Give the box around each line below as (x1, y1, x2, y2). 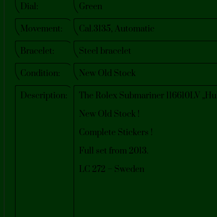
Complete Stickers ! (79, 127, 153, 138)
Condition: (20, 68, 60, 79)
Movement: (20, 23, 62, 34)
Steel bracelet (79, 46, 131, 57)
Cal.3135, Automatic (79, 23, 155, 34)
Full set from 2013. (79, 145, 149, 156)
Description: (20, 90, 67, 101)
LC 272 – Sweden (79, 164, 144, 175)
